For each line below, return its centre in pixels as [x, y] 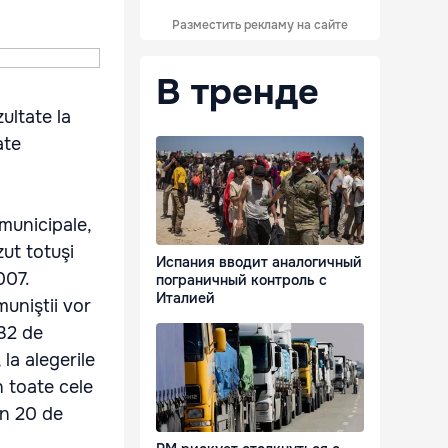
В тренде [237, 92]
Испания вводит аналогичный [259, 262]
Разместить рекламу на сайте [260, 25]
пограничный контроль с [241, 280]
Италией [185, 298]
